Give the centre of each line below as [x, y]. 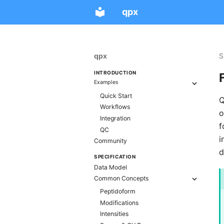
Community [110, 141]
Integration [115, 118]
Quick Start [116, 95]
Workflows [115, 107]
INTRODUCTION [115, 72]
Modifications [119, 202]
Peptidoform [118, 191]
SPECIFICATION [115, 156]
